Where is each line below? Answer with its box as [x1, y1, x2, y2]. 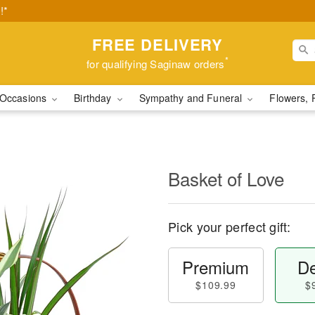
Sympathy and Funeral [139, 91, 245, 105]
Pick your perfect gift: [168, 217, 290, 236]
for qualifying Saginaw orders [86, 56, 225, 71]
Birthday [74, 91, 115, 105]
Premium [182, 255, 250, 279]
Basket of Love [168, 165, 284, 191]
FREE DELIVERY [91, 32, 224, 56]
